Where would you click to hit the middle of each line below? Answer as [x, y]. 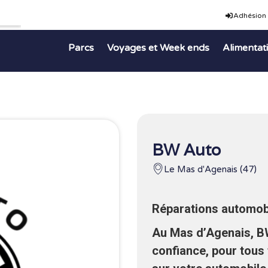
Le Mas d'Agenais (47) [210, 169]
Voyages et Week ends [158, 48]
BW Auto [186, 150]
